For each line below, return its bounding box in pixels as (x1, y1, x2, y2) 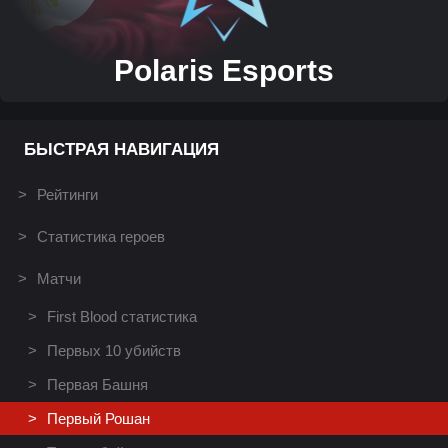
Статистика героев (37, 228, 165, 245)
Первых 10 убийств (47, 342, 181, 359)
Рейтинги (37, 186, 98, 203)
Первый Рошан (47, 410, 150, 427)
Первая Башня (47, 376, 148, 393)
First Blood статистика (47, 308, 197, 325)
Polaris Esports (114, 54, 334, 87)
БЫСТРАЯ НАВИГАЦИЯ (24, 140, 219, 159)
